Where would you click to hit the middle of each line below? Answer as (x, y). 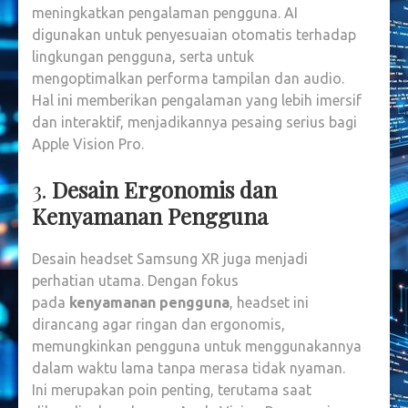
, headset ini (269, 303)
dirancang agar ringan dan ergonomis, (158, 325)
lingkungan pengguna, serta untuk (143, 57)
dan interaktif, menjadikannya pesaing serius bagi (194, 122)
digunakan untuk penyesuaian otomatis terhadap (194, 35)
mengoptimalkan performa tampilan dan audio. (188, 79)
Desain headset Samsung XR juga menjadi (170, 259)
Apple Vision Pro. (88, 144)
